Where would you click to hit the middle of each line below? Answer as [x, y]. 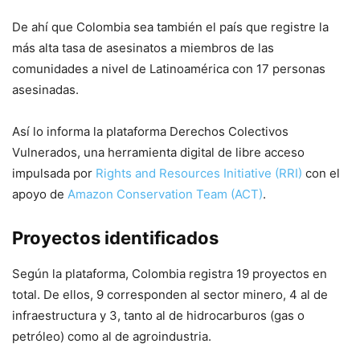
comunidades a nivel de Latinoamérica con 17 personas [169, 69]
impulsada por [54, 173]
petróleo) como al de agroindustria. [112, 336]
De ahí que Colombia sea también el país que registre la [170, 27]
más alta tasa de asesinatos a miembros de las [143, 48]
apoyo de [38, 194]
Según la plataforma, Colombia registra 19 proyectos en [170, 274]
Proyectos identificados [115, 238]
